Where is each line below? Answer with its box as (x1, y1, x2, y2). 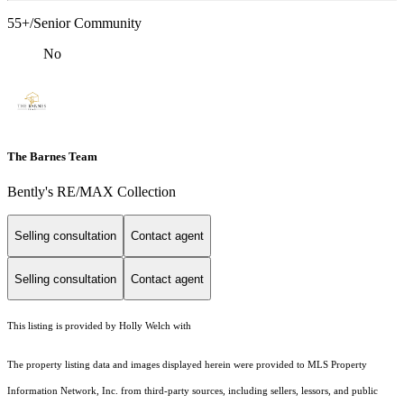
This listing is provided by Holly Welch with (7, 321, 191, 332)
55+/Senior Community (7, 15, 142, 32)
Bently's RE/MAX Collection (7, 183, 176, 199)
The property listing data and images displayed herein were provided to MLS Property (7, 360, 367, 371)
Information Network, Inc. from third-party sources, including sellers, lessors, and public (7, 386, 378, 397)
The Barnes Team (7, 149, 97, 163)
